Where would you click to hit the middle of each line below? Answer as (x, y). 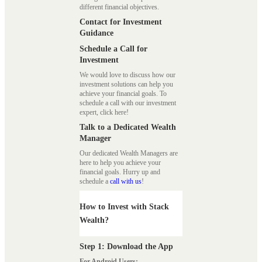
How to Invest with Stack (124, 207)
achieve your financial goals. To (123, 94)
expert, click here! (104, 113)
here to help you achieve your (120, 163)
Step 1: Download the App (126, 247)
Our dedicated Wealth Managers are (129, 154)
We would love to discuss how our (127, 75)
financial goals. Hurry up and (120, 172)
